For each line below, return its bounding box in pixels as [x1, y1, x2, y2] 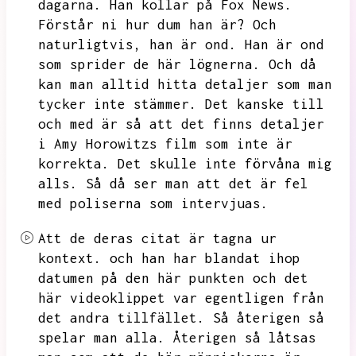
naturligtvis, [38, 37, 141, 52]
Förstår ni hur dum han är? [38, 17, 245, 33]
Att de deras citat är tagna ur [38, 230, 277, 246]
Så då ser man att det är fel [86, 176, 308, 192]
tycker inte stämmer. [38, 96, 197, 112]
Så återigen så [213, 310, 324, 326]
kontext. [38, 250, 102, 266]
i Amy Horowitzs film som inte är [38, 136, 292, 152]
